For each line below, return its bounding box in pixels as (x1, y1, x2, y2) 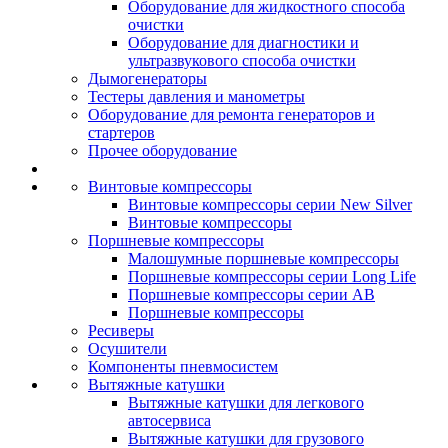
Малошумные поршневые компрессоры (128, 250, 399, 267)
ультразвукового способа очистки (128, 52, 356, 69)
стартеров (88, 124, 155, 141)
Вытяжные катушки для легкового (128, 394, 364, 411)
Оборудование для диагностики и (128, 34, 359, 51)
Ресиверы (88, 322, 154, 339)
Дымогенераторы (88, 70, 207, 87)
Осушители (88, 340, 167, 357)
